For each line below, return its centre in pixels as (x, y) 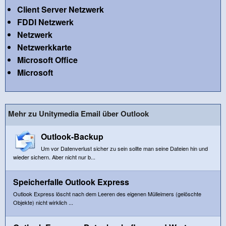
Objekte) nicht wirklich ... (43, 202)
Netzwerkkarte (44, 47)
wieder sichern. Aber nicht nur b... (54, 157)
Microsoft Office (47, 60)
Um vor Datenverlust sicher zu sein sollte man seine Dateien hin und (124, 148)
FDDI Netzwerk (45, 22)
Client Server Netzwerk (60, 9)
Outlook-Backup (72, 136)
